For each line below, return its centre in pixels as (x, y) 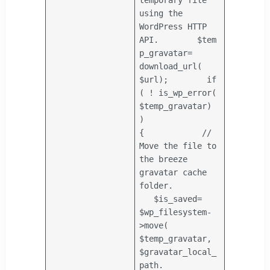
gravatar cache (173, 172)
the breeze (164, 159)
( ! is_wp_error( (178, 93)
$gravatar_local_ (178, 252)
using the (161, 13)
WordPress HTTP (173, 26)
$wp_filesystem (173, 212)
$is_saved (176, 199)
